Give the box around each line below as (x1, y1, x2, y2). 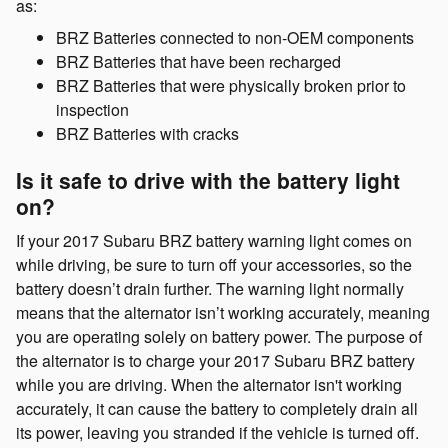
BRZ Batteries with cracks (56, 121, 239, 145)
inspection (56, 97, 129, 121)
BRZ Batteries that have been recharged (56, 49, 341, 73)
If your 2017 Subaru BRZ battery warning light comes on (16, 229, 412, 252)
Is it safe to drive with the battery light (16, 164, 400, 195)
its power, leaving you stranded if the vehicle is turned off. (16, 421, 419, 444)
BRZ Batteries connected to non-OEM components (56, 25, 414, 49)
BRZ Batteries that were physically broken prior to (56, 73, 406, 97)
